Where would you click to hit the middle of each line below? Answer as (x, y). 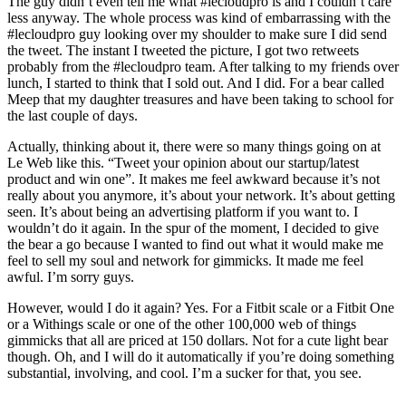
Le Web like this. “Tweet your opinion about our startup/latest (183, 162)
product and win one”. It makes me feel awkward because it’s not (193, 179)
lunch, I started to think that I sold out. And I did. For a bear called (196, 82)
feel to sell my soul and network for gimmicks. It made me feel (185, 260)
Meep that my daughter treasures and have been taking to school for (200, 99)
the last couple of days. (72, 115)
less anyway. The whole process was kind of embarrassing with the (199, 17)
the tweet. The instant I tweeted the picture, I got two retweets (183, 50)
